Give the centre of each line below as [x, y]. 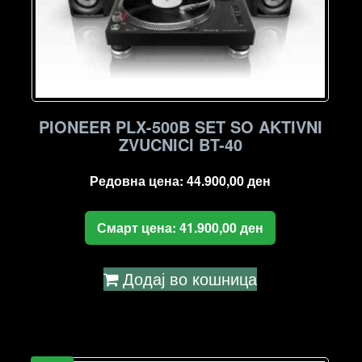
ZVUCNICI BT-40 [180, 144]
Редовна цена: [139, 180]
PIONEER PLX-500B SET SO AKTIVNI [180, 126]
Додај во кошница [190, 278]
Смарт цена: [139, 227]
